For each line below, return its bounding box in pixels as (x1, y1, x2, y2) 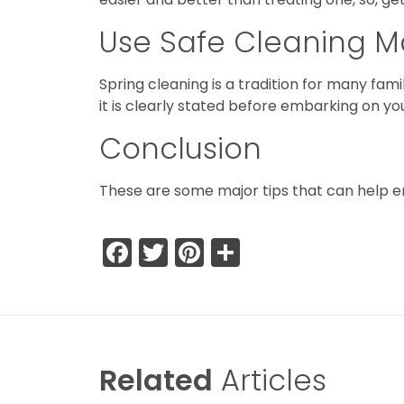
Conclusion (99, 128, 270, 170)
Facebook (132, 232, 269, 273)
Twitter (168, 232, 262, 273)
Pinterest (204, 232, 326, 273)
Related (99, 359, 213, 400)
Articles (213, 359, 326, 400)
